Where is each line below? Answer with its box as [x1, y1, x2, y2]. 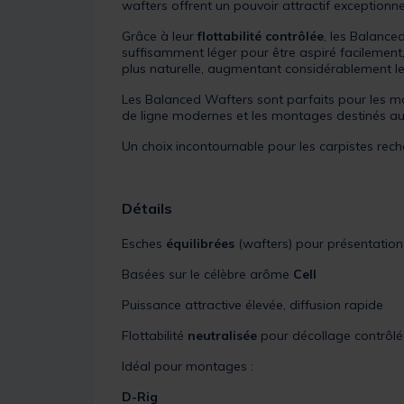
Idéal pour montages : [122, 357, 253, 374]
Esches [122, 234, 166, 252]
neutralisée [188, 326, 257, 344]
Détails [122, 198, 172, 217]
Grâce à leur [122, 27, 197, 44]
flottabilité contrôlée [197, 27, 324, 44]
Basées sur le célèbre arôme [122, 265, 293, 282]
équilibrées [166, 234, 234, 252]
